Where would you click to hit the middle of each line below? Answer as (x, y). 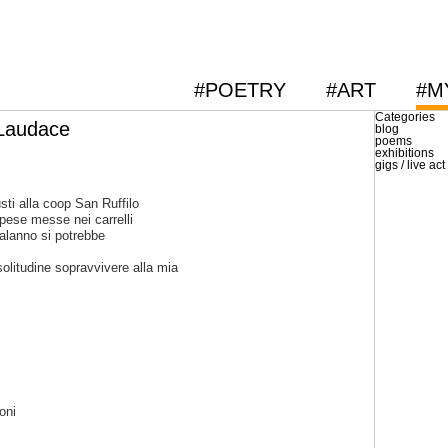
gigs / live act (410, 165)
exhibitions (404, 153)
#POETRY (240, 90)
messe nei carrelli (80, 219)
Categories (405, 117)
